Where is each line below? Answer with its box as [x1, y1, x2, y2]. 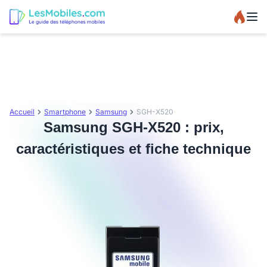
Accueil [10, 107, 35, 116]
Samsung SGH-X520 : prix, [43, 119, 224, 135]
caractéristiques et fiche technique [16, 141, 251, 157]
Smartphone [44, 107, 86, 116]
